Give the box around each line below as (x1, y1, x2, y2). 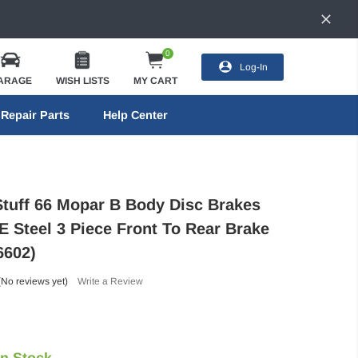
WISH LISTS (55, 74, 109, 86)
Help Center (102, 109, 168, 121)
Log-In (239, 61, 268, 73)
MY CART (133, 74, 177, 86)
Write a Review (77, 275, 143, 287)
